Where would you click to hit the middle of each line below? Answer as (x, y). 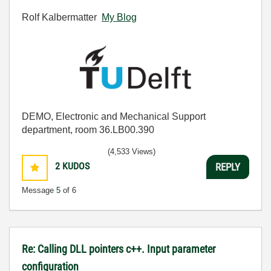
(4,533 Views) (132, 152)
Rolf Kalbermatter (62, 18)
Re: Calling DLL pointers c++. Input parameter (119, 249)
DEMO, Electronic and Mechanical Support (114, 117)
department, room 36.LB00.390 (88, 130)
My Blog (119, 18)
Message (39, 191)
